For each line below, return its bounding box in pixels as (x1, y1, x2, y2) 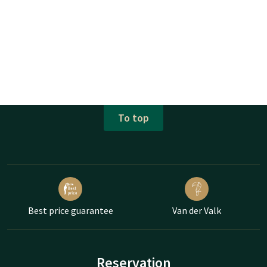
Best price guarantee (27, 204, 113, 216)
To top (118, 111, 149, 125)
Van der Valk (172, 204, 221, 216)
